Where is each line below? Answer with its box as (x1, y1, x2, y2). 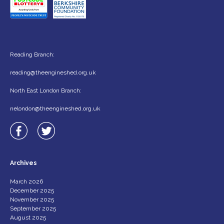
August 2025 (10, 213, 46, 221)
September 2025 (10, 204, 56, 212)
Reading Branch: (10, 50, 54, 58)
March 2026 (10, 177, 43, 185)
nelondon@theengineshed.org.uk (10, 104, 100, 112)
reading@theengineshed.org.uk (10, 68, 96, 76)
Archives (10, 159, 37, 166)
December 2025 (10, 186, 54, 194)
